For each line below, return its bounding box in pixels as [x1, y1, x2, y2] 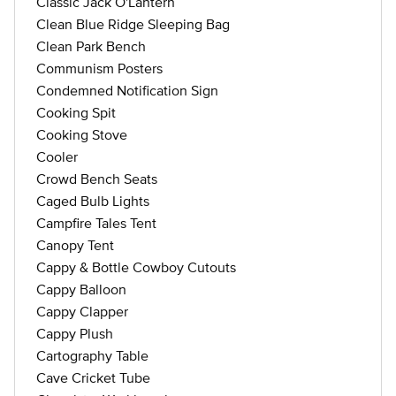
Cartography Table [36, 347, 148, 363]
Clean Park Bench [36, 38, 146, 54]
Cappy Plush [36, 325, 113, 341]
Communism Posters [36, 60, 163, 76]
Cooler [36, 148, 78, 164]
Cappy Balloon [36, 281, 126, 297]
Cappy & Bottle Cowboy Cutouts [36, 259, 236, 275]
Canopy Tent [36, 237, 114, 253]
